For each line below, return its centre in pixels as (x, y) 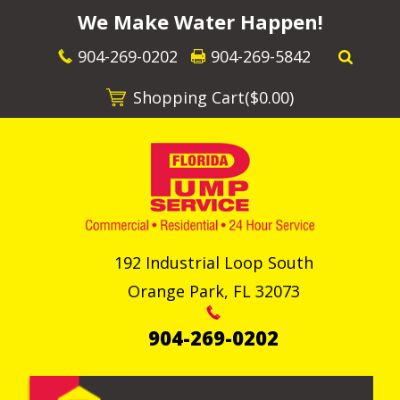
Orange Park (175, 291)
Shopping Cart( (192, 97)
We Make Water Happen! (200, 21)
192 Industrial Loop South (213, 262)
